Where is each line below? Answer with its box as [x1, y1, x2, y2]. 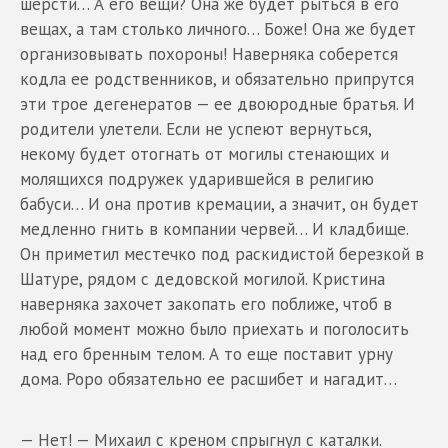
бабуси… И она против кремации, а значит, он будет [20, 192, 419, 215]
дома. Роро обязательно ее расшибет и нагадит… [20, 367, 397, 390]
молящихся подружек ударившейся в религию [20, 167, 374, 190]
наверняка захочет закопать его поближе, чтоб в [20, 292, 392, 315]
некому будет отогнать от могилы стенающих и [20, 142, 389, 165]
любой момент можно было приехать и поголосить [20, 317, 409, 340]
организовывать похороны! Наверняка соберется [20, 42, 398, 65]
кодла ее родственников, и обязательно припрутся [20, 67, 414, 90]
